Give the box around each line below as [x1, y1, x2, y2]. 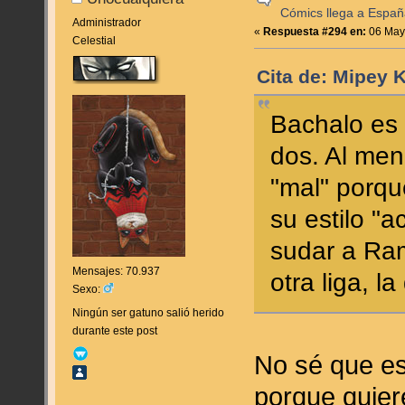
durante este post [71, 325, 157, 338]
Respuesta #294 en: [263, 24, 367, 38]
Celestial [71, 33, 116, 47]
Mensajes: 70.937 [71, 265, 160, 278]
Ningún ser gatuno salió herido [71, 306, 224, 320]
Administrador [71, 15, 141, 29]
